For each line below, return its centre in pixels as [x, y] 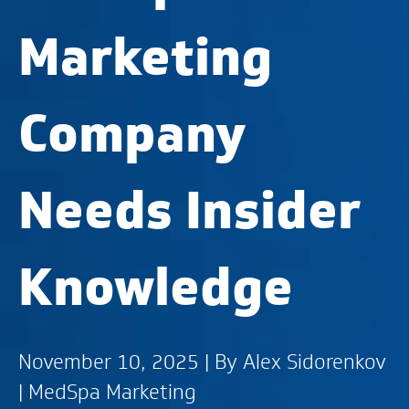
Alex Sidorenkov [315, 362]
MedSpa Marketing [112, 392]
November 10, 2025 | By [131, 362]
